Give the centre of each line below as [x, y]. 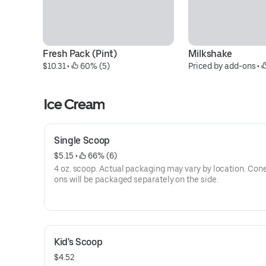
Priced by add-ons [222, 66]
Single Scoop [82, 140]
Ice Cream [75, 104]
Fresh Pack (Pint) [80, 54]
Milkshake [210, 54]
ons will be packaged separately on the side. [136, 179]
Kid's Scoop [78, 242]
